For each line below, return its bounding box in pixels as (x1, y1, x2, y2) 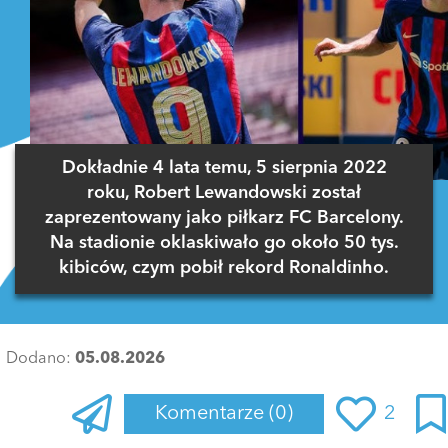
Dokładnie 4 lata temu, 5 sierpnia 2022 (61, 159, 387, 178)
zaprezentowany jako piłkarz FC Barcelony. (44, 209, 404, 228)
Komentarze (155, 403, 269, 424)
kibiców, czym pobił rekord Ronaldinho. (59, 259, 389, 278)
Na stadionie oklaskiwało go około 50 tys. (49, 234, 399, 253)
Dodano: (6, 350, 75, 367)
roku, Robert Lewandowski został (87, 184, 361, 203)
